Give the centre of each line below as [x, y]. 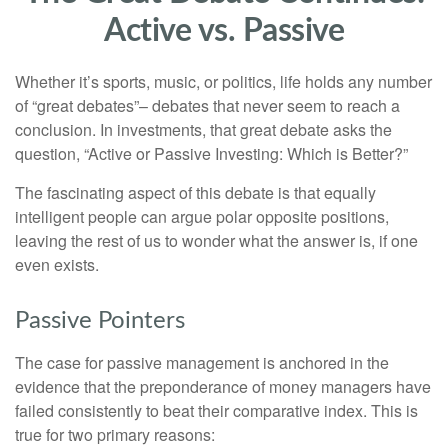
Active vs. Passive [224, 31]
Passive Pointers [100, 321]
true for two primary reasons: [115, 434]
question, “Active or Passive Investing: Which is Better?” [211, 153]
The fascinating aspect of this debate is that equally [195, 192]
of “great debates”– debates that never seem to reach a [207, 105]
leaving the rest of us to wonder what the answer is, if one [216, 240]
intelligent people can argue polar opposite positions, [202, 216]
